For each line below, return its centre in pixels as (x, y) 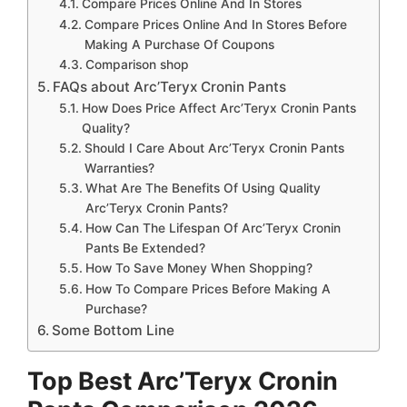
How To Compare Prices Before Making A (208, 288)
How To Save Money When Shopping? (199, 268)
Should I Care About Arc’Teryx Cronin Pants (214, 148)
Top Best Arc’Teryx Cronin (183, 381)
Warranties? (119, 168)
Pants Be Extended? (145, 248)
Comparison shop (137, 64)
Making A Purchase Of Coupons (179, 44)
